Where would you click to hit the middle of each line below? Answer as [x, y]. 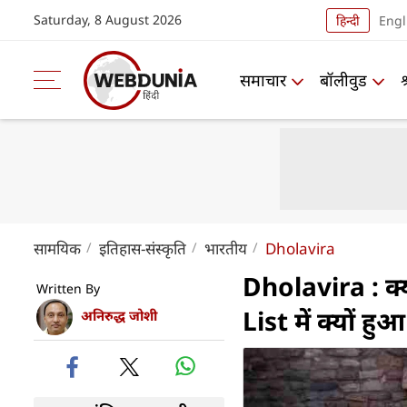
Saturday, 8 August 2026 [108, 20]
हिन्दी [347, 20]
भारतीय [226, 248]
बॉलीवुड [343, 79]
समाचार [263, 79]
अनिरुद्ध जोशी [119, 316]
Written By [68, 288]
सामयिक [57, 248]
